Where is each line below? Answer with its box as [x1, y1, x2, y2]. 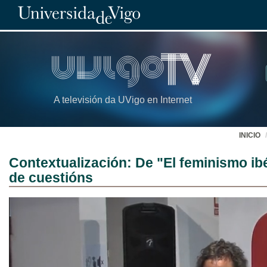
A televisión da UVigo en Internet [54, 95, 192, 105]
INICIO [239, 131, 260, 139]
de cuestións [9, 170, 93, 185]
